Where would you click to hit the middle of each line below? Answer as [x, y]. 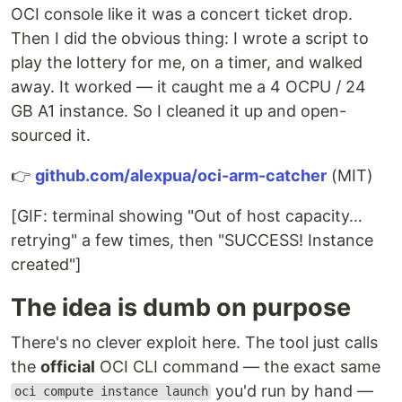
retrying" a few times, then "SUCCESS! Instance [192, 240]
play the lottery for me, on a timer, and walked [187, 62]
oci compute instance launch [111, 392]
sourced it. [51, 135]
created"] [46, 264]
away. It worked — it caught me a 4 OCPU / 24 [188, 86]
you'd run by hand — [293, 390]
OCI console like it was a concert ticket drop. [182, 13]
